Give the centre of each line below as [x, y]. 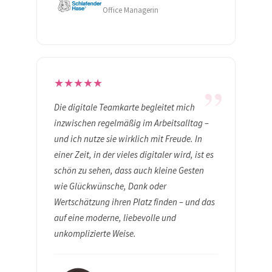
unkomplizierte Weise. [95, 233]
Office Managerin [131, 10]
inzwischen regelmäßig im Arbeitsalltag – [131, 123]
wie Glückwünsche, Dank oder [110, 186]
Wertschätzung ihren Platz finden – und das [134, 202]
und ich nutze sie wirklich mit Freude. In [128, 138]
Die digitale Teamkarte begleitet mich [124, 107]
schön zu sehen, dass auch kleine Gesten [129, 170]
